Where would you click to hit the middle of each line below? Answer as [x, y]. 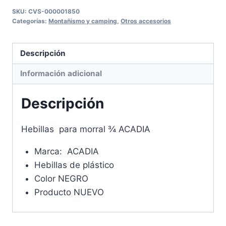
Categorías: [30, 21]
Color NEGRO [61, 178]
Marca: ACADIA [66, 151]
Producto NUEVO [69, 192]
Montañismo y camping [83, 21]
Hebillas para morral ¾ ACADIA [86, 129]
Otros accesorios [146, 21]
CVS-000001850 [54, 12]
